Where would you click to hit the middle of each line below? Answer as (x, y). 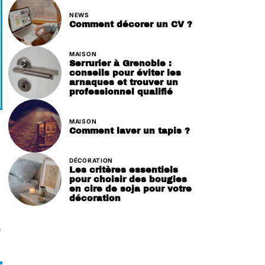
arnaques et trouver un (124, 82)
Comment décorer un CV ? (131, 24)
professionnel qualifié (121, 91)
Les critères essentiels (124, 169)
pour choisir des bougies (128, 179)
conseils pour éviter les (125, 72)
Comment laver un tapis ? (130, 130)
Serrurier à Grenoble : (120, 63)
